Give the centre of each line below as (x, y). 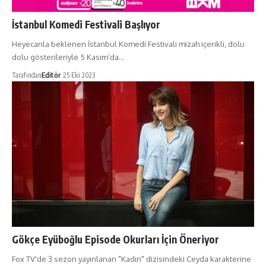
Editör (51, 75)
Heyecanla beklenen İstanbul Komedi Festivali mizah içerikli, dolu (128, 44)
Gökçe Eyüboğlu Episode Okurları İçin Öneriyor (115, 239)
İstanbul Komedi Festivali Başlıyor (86, 24)
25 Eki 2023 (79, 75)
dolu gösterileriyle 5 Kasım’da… (68, 57)
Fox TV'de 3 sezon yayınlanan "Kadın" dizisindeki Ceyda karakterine (132, 259)
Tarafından (27, 75)
